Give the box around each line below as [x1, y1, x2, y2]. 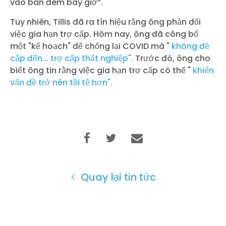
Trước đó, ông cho [133, 52, 210, 64]
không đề [172, 40, 209, 52]
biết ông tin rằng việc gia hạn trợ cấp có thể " [10, 64, 193, 76]
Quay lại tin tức [78, 169, 156, 184]
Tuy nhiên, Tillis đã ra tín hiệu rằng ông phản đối [10, 16, 201, 28]
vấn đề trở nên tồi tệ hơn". [10, 76, 112, 88]
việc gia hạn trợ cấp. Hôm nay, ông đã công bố [10, 28, 198, 40]
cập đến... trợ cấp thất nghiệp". [10, 52, 133, 64]
